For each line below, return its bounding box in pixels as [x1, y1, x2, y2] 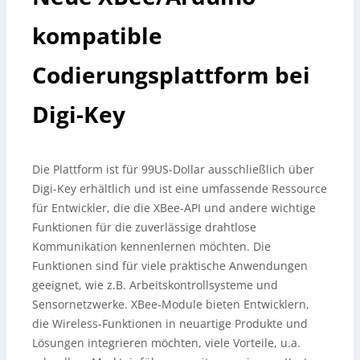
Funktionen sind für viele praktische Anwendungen [32, 258, 308, 273]
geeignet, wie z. [32, 277, 116, 292]
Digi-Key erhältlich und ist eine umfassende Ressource [32, 181, 327, 196]
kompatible [32, 20, 162, 51]
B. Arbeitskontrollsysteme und [116, 277, 278, 292]
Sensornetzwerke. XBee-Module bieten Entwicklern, [32, 297, 309, 312]
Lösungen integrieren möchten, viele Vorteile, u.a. [32, 335, 301, 350]
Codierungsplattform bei [32, 59, 310, 90]
